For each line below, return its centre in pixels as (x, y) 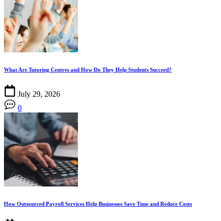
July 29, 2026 (39, 94)
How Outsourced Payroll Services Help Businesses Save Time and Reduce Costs (98, 203)
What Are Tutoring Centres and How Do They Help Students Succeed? (88, 69)
